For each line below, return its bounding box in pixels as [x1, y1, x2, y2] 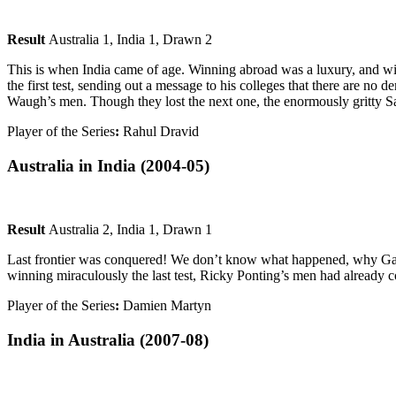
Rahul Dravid [123, 123, 199, 139]
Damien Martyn [119, 298, 211, 314]
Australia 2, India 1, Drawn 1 [45, 222, 212, 238]
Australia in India [7, 156, 136, 175]
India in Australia [7, 330, 135, 349]
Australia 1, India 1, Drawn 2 [45, 31, 212, 47]
